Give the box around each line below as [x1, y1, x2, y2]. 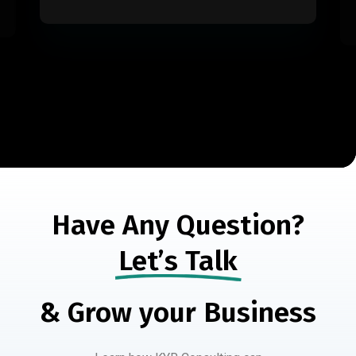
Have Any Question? [52, 208, 304, 242]
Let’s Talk [118, 244, 238, 277]
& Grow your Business [40, 296, 316, 329]
